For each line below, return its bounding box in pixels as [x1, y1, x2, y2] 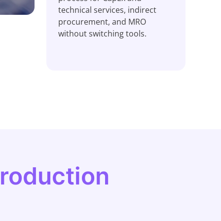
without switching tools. [58, 28, 147, 39]
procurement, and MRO [58, 16, 146, 27]
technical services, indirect [58, 4, 156, 15]
